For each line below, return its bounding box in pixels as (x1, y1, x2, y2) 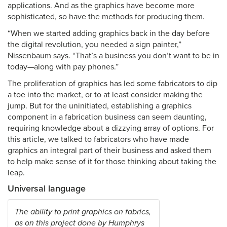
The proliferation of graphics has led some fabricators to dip (8, 79, 217, 89)
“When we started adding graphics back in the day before (8, 28, 210, 39)
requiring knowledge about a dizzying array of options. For (8, 123, 214, 133)
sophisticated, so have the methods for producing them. (8, 12, 205, 22)
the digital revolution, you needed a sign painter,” (8, 40, 181, 50)
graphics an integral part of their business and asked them (8, 145, 211, 156)
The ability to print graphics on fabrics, (15, 207, 151, 217)
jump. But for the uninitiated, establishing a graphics (8, 101, 192, 111)
